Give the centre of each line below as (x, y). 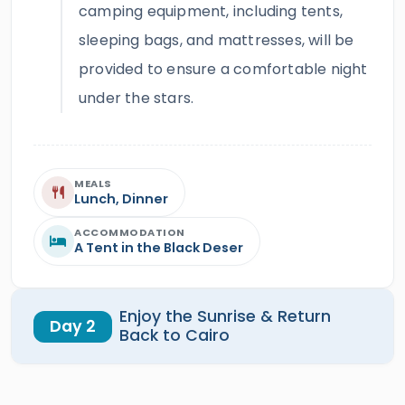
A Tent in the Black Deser (159, 248)
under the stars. (137, 98)
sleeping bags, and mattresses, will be (217, 40)
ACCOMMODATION (130, 232)
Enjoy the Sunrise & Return (225, 316)
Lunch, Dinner (121, 199)
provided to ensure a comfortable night (223, 69)
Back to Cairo (174, 335)
